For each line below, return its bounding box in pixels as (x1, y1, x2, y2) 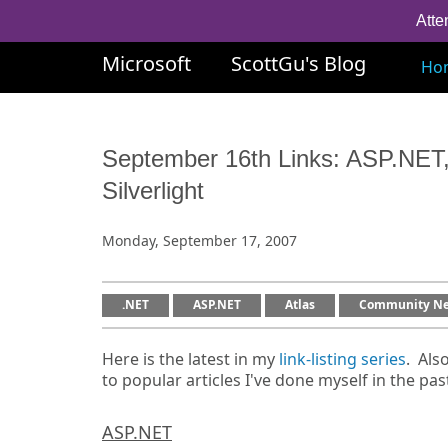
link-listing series (279, 348, 406, 370)
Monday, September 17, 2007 (102, 231, 297, 250)
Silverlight (102, 177, 204, 204)
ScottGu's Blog (231, 50, 366, 77)
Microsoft (102, 50, 191, 77)
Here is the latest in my (102, 348, 279, 370)
